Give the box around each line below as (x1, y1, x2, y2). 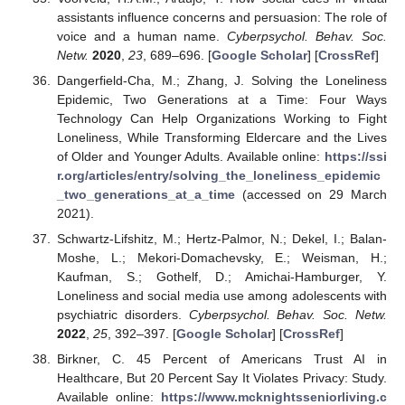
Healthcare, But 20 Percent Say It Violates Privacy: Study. (56, 371, 387, 386)
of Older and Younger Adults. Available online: (56, 148, 325, 164)
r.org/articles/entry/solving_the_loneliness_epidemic (56, 167, 381, 183)
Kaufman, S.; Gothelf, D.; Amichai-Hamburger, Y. (56, 269, 387, 285)
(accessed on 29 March (234, 186, 387, 202)
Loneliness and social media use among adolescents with (56, 288, 387, 304)
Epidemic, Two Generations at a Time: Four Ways (56, 91, 387, 107)
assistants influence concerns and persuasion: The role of (56, 9, 387, 24)
